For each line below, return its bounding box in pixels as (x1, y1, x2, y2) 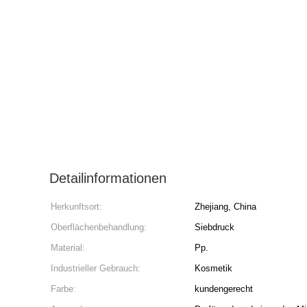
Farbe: (51, 284, 76, 294)
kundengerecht (195, 284, 253, 294)
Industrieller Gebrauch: (51, 263, 140, 273)
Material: (51, 243, 85, 253)
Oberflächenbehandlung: (51, 222, 147, 232)
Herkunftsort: (51, 201, 102, 212)
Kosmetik (195, 263, 232, 273)
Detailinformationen (49, 171, 167, 186)
